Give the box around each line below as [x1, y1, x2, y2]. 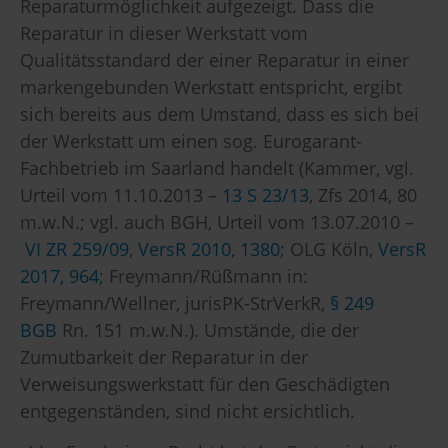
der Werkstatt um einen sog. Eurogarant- [20, 129, 362, 154]
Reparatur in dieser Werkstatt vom [20, 21, 308, 46]
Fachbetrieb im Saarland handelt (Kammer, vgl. [20, 156, 414, 181]
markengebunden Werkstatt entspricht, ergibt [20, 75, 402, 100]
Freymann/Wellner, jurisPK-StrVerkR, [20, 291, 330, 316]
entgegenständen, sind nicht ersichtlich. [20, 399, 355, 424]
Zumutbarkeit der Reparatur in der [20, 345, 308, 370]
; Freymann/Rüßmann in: [99, 264, 308, 289]
